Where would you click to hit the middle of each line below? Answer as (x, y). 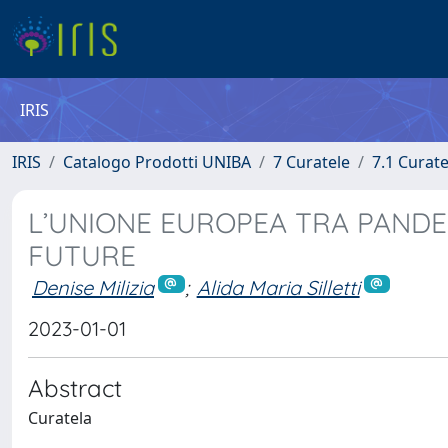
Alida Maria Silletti (278, 287)
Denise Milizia (93, 287)
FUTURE (82, 255)
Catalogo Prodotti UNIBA (157, 162)
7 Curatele (311, 162)
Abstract (75, 387)
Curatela (60, 417)
